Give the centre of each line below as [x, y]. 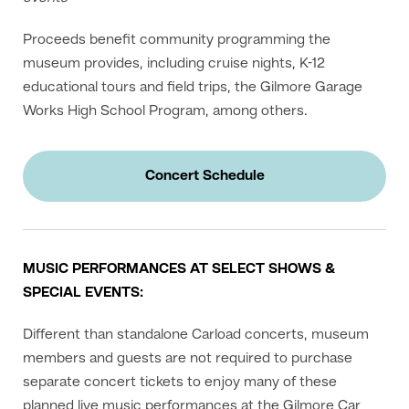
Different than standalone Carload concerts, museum [196, 335]
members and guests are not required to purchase [188, 358]
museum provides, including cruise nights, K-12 [174, 63]
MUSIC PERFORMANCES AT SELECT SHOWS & [179, 269]
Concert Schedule [204, 176]
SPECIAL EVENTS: [83, 293]
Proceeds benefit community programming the [177, 40]
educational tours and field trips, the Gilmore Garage [193, 87]
